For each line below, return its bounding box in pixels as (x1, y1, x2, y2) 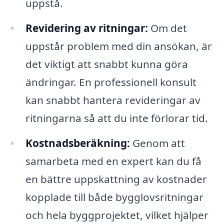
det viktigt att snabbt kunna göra (25, 56, 188, 71)
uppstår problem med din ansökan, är (25, 38, 212, 53)
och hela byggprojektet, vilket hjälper (25, 207, 208, 222)
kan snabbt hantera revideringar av (25, 92, 200, 107)
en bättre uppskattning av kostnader (25, 171, 207, 186)
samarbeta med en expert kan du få (25, 153, 201, 168)
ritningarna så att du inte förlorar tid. (25, 110, 208, 125)
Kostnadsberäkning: (25, 135, 130, 150)
